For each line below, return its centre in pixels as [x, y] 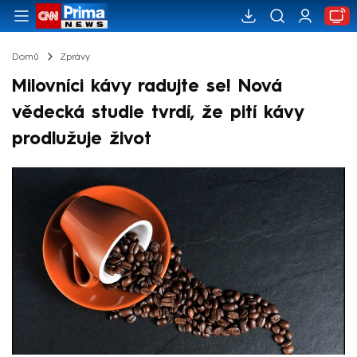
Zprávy [75, 57]
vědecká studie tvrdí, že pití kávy [158, 113]
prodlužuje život [82, 139]
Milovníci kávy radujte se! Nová [147, 86]
